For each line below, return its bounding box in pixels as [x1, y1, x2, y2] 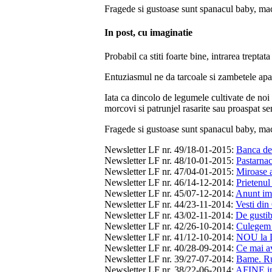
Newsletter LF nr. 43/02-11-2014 [104, 210, 231, 221]
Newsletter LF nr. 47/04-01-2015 [104, 166, 231, 177]
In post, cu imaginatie [104, 27, 192, 38]
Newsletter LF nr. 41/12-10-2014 [104, 232, 231, 243]
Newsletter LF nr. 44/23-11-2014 [104, 199, 231, 210]
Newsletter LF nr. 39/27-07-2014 [104, 254, 231, 265]
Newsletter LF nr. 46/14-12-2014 [104, 177, 231, 188]
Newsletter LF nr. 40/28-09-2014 [104, 243, 231, 254]
